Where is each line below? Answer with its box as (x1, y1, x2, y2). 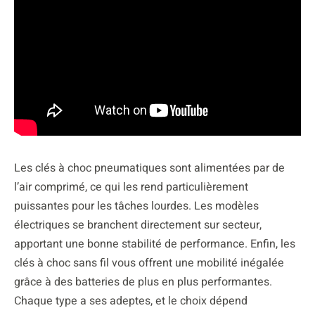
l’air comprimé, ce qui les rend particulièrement (14, 178, 248, 195)
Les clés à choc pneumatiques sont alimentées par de (14, 159, 285, 176)
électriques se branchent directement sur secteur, (14, 216, 262, 233)
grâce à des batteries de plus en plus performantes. (14, 273, 272, 290)
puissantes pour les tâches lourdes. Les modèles (14, 197, 259, 214)
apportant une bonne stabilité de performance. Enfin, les (14, 235, 295, 252)
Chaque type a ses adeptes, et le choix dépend (14, 292, 247, 309)
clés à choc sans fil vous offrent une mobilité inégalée (14, 254, 284, 271)
